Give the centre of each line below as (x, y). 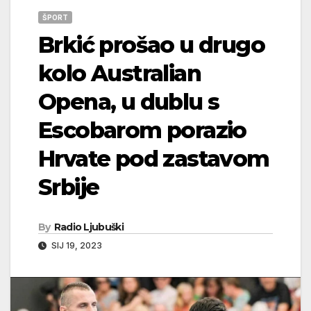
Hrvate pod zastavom (154, 158)
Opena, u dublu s (129, 101)
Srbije (69, 187)
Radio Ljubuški (89, 227)
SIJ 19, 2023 (76, 245)
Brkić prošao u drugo (151, 44)
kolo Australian (119, 73)
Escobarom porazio (142, 130)
